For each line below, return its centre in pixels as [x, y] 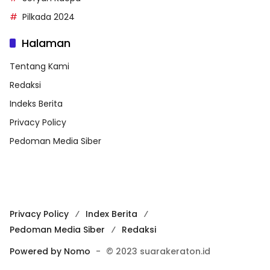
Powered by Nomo [50, 252]
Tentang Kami [39, 67]
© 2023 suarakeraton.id [158, 252]
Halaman [46, 43]
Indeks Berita [36, 104]
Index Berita [111, 214]
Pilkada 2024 [49, 17]
